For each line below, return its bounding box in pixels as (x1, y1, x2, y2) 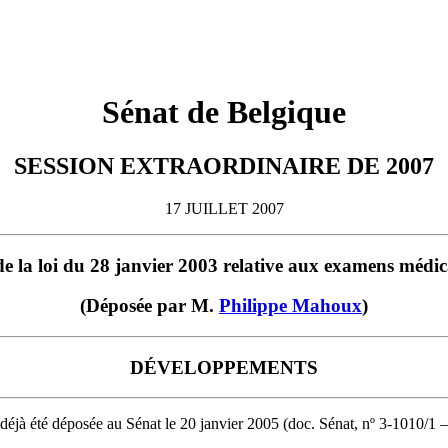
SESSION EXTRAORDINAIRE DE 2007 (14, 152, 434, 179)
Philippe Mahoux (219, 295, 362, 317)
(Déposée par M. (80, 295, 219, 317)
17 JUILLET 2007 (164, 199, 284, 217)
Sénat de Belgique (102, 94, 346, 131)
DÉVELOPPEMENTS (130, 356, 318, 378)
